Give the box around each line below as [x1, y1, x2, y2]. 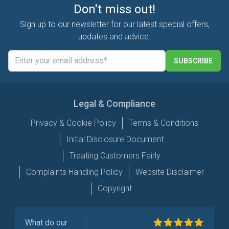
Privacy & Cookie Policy [31, 118, 116, 128]
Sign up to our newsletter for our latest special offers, [19, 19, 210, 30]
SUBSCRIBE [174, 57, 213, 65]
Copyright [98, 184, 132, 194]
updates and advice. [78, 32, 151, 42]
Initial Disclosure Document [66, 134, 164, 145]
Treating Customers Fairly [69, 151, 161, 161]
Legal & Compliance [74, 98, 155, 109]
